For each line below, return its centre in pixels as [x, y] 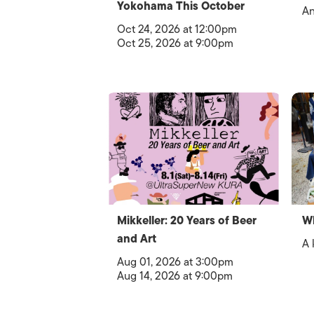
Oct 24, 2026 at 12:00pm [177, 29]
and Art [137, 239]
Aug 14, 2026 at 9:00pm [175, 276]
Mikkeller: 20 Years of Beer [187, 221]
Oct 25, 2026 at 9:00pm [175, 43]
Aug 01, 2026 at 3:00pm [175, 262]
